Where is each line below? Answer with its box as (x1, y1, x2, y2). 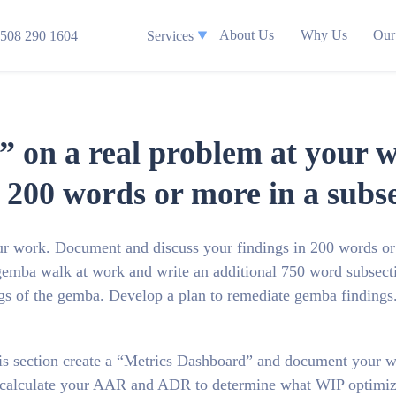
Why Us (300, 27, 347, 42)
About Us (219, 27, 275, 42)
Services (147, 27, 194, 43)
